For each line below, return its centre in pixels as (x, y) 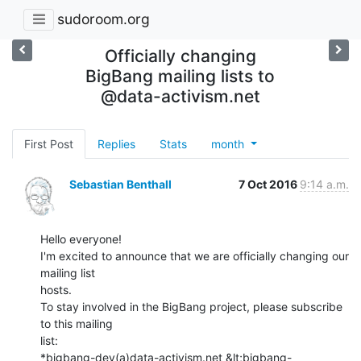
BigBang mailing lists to (180, 76)
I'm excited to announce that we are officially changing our (195, 255)
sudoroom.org (104, 19)
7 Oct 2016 (269, 184)
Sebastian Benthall (120, 184)
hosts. (56, 289)
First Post (49, 143)
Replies (116, 143)
